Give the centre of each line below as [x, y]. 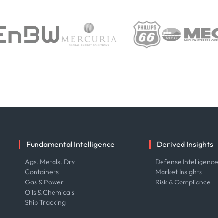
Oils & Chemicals [49, 192]
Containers [42, 172]
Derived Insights [185, 144]
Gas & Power [44, 182]
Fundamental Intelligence [70, 144]
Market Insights [179, 172]
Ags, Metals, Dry [50, 162]
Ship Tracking [45, 202]
